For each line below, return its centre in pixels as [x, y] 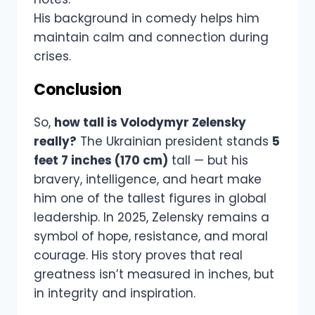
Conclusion [78, 90]
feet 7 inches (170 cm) [101, 161]
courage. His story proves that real [138, 256]
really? [55, 142]
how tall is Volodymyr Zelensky [150, 123]
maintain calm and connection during [151, 38]
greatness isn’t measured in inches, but [154, 275]
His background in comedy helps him [147, 19]
